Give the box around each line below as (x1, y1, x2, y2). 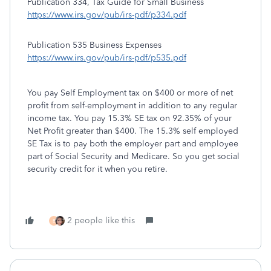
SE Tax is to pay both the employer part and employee (27, 139, 238, 149)
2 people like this (67, 215, 135, 226)
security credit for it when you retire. (27, 164, 168, 174)
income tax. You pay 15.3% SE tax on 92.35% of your (27, 113, 232, 123)
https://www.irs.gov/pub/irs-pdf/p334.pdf (27, 10, 186, 20)
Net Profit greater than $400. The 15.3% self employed (27, 126, 238, 136)
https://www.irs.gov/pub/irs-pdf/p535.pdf (27, 53, 186, 63)
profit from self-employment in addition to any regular (27, 100, 237, 111)
